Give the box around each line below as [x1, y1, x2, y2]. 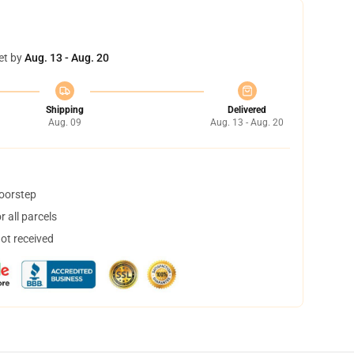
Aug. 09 [47, 117, 81, 128]
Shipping [45, 104, 84, 115]
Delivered [228, 104, 266, 115]
